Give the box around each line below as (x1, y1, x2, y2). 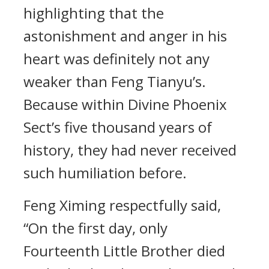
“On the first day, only (23, 218, 168, 238)
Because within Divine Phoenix (23, 94, 227, 114)
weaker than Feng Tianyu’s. (23, 71, 206, 91)
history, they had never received (23, 140, 237, 160)
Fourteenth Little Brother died (23, 241, 225, 261)
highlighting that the (23, 3, 164, 23)
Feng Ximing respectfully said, (23, 195, 221, 215)
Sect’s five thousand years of (23, 117, 212, 137)
